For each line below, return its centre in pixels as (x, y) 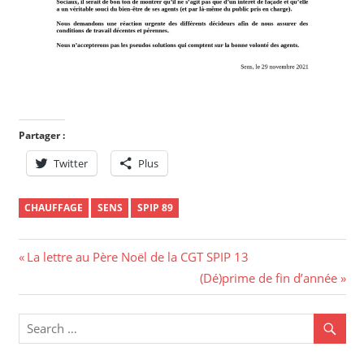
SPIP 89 (155, 208)
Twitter (70, 163)
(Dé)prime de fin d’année (268, 277)
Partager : (41, 135)
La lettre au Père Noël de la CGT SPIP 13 (137, 256)
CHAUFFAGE (53, 208)
